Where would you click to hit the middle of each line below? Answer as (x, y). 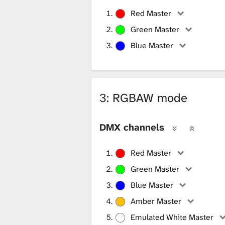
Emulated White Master (172, 217)
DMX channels (132, 127)
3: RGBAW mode (143, 98)
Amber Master (156, 201)
